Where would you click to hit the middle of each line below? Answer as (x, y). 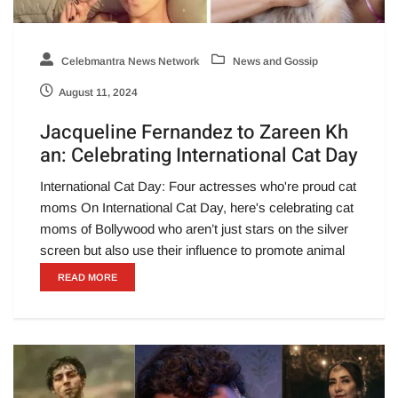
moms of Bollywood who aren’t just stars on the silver (194, 229)
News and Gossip (274, 62)
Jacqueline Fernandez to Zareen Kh (194, 133)
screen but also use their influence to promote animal (192, 251)
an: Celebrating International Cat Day (199, 156)
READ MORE (88, 278)
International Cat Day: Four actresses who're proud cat (198, 187)
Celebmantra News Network (129, 62)
